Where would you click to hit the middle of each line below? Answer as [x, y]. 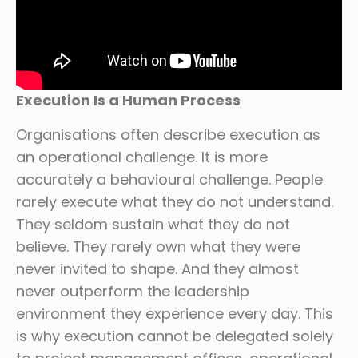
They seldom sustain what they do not [153, 224]
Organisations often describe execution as [168, 134]
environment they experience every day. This [175, 313]
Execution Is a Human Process [128, 100]
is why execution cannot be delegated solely [175, 336]
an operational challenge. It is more [142, 157]
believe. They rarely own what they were [158, 246]
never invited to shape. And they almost [157, 268]
